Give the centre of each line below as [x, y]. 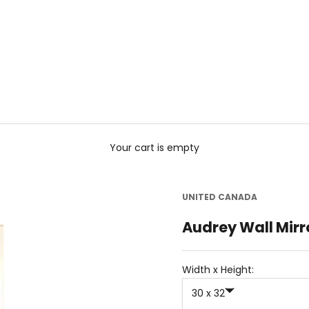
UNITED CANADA [220, 197]
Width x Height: [218, 270]
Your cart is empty [154, 148]
